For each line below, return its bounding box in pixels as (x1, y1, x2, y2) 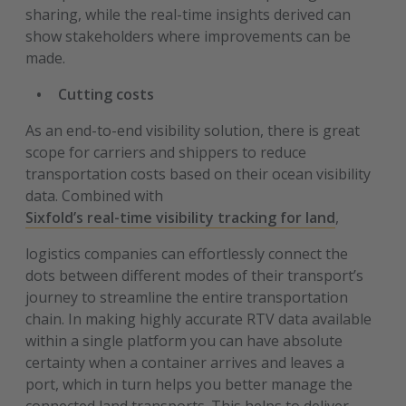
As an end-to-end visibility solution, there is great (25, 121, 361, 140)
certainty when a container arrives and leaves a (25, 353, 345, 372)
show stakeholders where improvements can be (25, 26, 352, 46)
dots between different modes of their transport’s (25, 266, 364, 285)
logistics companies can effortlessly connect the (25, 244, 349, 264)
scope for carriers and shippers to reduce (25, 142, 307, 162)
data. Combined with (25, 186, 164, 206)
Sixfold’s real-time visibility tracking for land (25, 208, 336, 227)
